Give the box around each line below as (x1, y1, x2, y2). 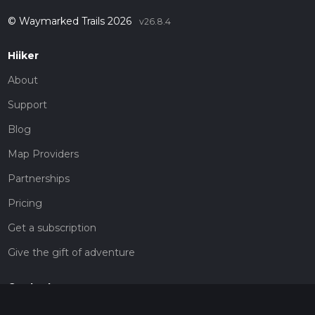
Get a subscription (7, 221, 96, 235)
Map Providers (7, 148, 79, 161)
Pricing (7, 197, 42, 210)
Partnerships (7, 172, 70, 186)
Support (7, 98, 47, 112)
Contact (7, 281, 52, 294)
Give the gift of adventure (7, 246, 135, 259)
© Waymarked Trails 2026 (7, 15, 134, 28)
